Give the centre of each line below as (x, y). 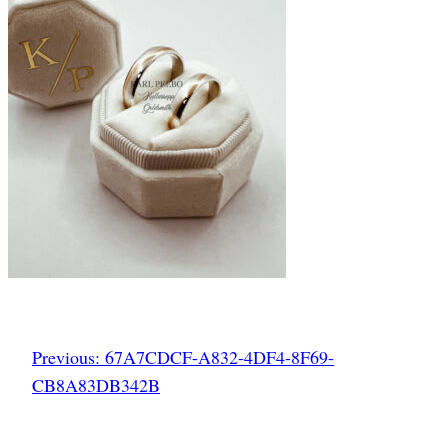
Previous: (66, 356)
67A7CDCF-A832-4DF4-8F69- (219, 356)
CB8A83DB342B (96, 384)
